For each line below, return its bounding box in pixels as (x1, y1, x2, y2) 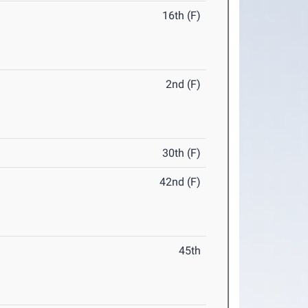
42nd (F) (159, 175, 201, 189)
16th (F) (162, 9, 201, 23)
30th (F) (162, 146, 201, 160)
